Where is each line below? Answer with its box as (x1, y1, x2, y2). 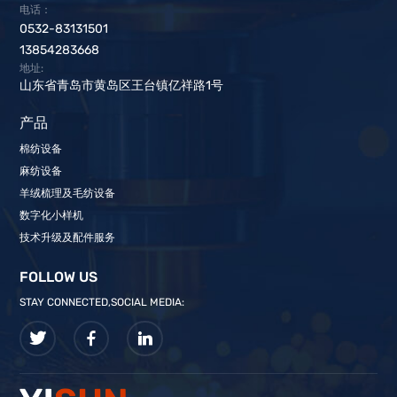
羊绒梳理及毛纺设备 (19, 186, 116, 199)
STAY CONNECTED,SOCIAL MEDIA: (19, 295, 185, 308)
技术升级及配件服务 (19, 230, 116, 244)
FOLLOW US (19, 268, 98, 285)
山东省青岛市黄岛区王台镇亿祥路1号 (19, 77, 224, 93)
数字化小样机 (19, 208, 84, 222)
